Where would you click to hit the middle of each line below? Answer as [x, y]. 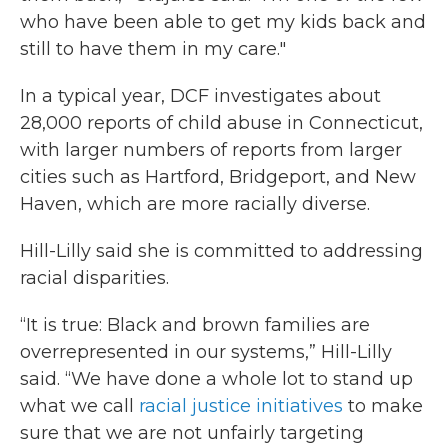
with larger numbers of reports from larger [211, 150]
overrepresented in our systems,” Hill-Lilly [206, 352]
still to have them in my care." [153, 49]
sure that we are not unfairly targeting [192, 433]
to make [383, 406]
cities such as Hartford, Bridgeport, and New [218, 177]
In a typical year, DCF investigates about [200, 96]
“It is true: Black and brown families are [195, 325]
